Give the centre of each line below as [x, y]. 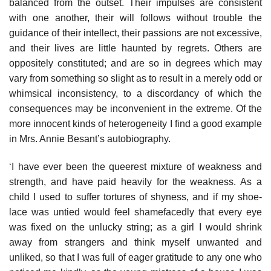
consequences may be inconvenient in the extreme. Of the [135, 108]
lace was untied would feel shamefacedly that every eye [135, 212]
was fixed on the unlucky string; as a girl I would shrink [135, 227]
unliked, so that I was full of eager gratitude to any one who [135, 257]
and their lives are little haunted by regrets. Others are [135, 48]
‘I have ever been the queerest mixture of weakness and [135, 166]
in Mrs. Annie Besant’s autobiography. [90, 139]
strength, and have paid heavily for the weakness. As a [135, 181]
